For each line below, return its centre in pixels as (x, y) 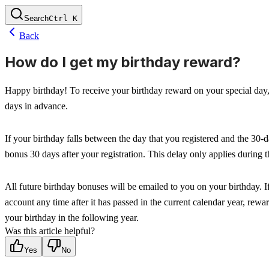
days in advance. (36, 106)
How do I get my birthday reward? (123, 62)
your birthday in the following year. (72, 217)
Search (36, 18)
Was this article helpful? (50, 231)
